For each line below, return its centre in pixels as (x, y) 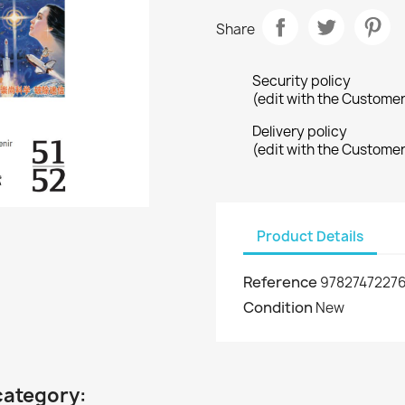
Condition (278, 308)
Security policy (301, 81)
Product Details (310, 236)
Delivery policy (300, 132)
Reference (280, 283)
